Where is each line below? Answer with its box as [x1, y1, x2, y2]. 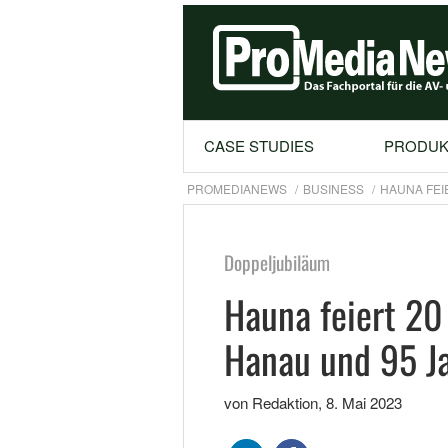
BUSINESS [302, 180, 364, 197]
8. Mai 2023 [325, 392, 402, 413]
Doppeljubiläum [223, 248, 330, 277]
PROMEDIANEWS [186, 180, 287, 197]
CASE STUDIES [203, 135, 314, 156]
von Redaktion [223, 392, 318, 413]
